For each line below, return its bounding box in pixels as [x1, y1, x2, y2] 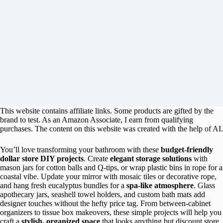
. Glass [194, 181, 215, 190]
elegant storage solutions [110, 154, 192, 163]
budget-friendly [161, 145, 213, 154]
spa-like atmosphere [126, 181, 194, 190]
